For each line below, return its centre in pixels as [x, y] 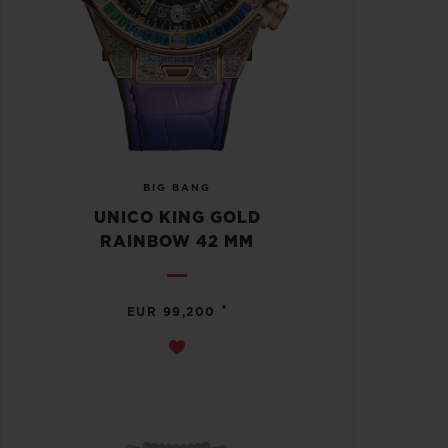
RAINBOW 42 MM [177, 241]
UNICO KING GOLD [177, 217]
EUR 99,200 [171, 311]
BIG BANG [177, 187]
